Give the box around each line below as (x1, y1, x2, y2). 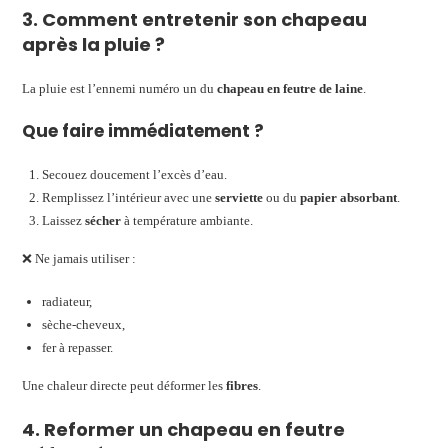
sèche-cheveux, (42, 316, 126, 332)
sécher (85, 212, 122, 228)
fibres (226, 377, 259, 393)
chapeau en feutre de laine (217, 80, 364, 96)
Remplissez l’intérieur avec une (42, 189, 216, 205)
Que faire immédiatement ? (22, 118, 265, 143)
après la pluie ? (22, 31, 166, 57)
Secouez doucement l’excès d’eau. (42, 166, 228, 182)
